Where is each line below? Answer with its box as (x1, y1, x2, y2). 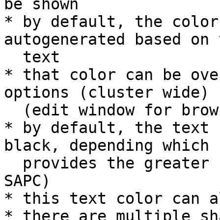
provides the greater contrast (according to (4, 154, 23, 172)
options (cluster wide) (4, 83, 209, 102)
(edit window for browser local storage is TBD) (4, 101, 23, 119)
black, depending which (4, 137, 209, 155)
